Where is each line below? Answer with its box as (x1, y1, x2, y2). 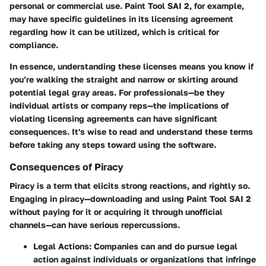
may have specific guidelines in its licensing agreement (9, 13, 233, 24)
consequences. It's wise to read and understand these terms (9, 126, 253, 137)
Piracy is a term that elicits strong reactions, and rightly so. (9, 180, 250, 191)
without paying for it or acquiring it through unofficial (9, 206, 223, 217)
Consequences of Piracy (9, 160, 123, 173)
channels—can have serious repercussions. (9, 219, 180, 230)
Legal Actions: (33, 240, 91, 251)
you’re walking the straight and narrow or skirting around (9, 74, 238, 84)
